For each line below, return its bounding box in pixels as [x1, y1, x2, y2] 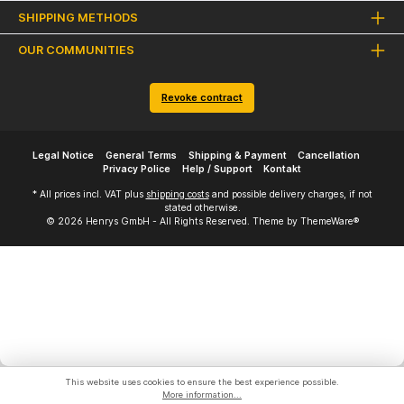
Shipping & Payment [188, 150, 287, 162]
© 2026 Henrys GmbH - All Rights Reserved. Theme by [45, 216, 300, 228]
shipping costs [145, 188, 209, 201]
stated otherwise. [163, 202, 241, 215]
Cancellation [298, 150, 361, 162]
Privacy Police [102, 163, 170, 176]
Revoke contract [161, 91, 243, 105]
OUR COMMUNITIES [18, 43, 134, 57]
